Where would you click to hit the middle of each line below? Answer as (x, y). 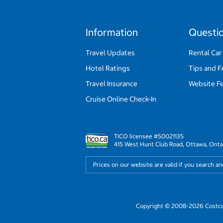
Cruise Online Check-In (121, 99)
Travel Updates (110, 53)
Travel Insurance (111, 83)
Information (112, 32)
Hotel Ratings (108, 68)
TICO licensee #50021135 (149, 136)
